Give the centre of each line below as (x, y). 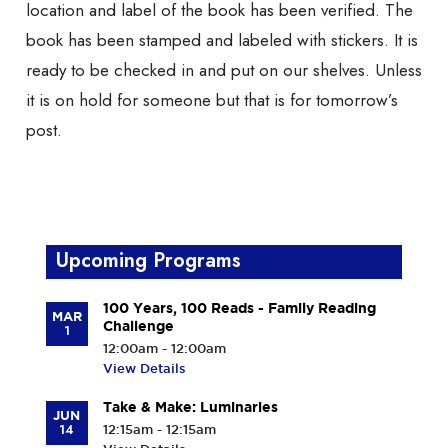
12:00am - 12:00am (164, 348)
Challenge (138, 326)
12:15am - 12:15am (159, 429)
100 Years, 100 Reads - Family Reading (239, 308)
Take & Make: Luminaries (190, 407)
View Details (144, 368)
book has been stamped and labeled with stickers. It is (222, 40)
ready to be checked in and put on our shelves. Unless (224, 70)
